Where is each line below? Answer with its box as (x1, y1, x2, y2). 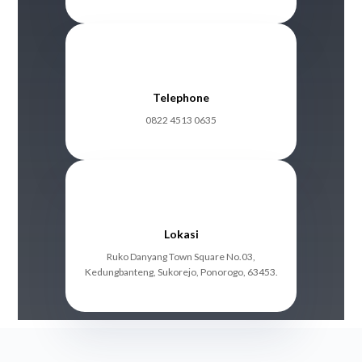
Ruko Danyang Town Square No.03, (107, 250, 255, 263)
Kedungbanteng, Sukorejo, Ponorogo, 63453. (84, 266, 278, 278)
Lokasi (163, 227, 199, 241)
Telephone (153, 90, 209, 104)
